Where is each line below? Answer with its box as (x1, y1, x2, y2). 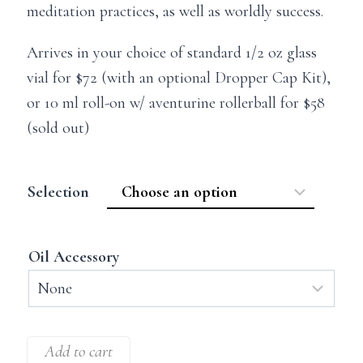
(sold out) (27, 117, 89, 138)
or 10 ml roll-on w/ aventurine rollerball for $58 (27, 92, 325, 113)
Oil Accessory (28, 246, 119, 267)
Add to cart (45, 340, 113, 361)
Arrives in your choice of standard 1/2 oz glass (27, 42, 317, 62)
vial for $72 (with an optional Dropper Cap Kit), (27, 67, 331, 88)
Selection (28, 181, 89, 202)
